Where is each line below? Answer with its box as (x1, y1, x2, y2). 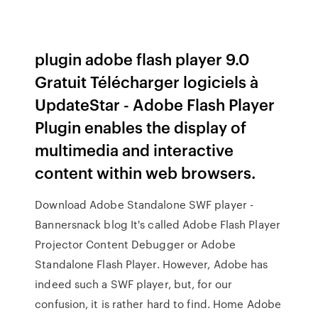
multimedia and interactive (35, 138, 234, 160)
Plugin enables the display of (35, 116, 247, 138)
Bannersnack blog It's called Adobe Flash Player (35, 216, 280, 232)
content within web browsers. (35, 161, 256, 183)
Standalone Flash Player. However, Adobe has (35, 256, 268, 272)
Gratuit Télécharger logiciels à (35, 70, 259, 92)
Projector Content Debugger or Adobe (35, 236, 236, 252)
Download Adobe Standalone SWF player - (35, 197, 254, 212)
